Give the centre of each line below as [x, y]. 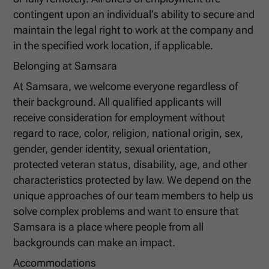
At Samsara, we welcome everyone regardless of [126, 86]
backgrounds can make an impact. [95, 242]
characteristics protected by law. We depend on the [132, 180]
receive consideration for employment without [119, 117]
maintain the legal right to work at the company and [134, 30]
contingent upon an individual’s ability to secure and [134, 15]
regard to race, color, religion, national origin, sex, [128, 133]
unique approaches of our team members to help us [134, 195]
